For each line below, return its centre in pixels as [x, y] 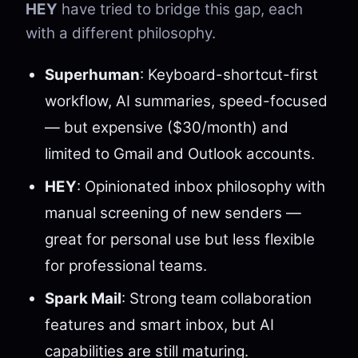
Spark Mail [83, 298]
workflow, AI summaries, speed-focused [186, 101]
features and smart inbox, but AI [159, 325]
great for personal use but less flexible [180, 239]
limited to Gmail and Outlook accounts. [180, 154]
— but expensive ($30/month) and [167, 127]
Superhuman [92, 75]
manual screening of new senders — [173, 213]
